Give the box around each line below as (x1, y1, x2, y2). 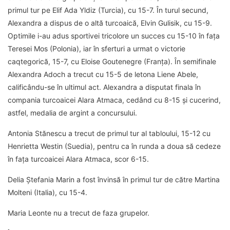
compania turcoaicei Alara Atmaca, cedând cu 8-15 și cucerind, (8, 95, 221, 105)
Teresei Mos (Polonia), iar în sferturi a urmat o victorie (8, 44, 185, 53)
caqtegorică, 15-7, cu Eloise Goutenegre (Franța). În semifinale (8, 57, 216, 66)
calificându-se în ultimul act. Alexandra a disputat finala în (8, 83, 201, 92)
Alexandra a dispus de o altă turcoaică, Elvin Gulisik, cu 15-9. (8, 18, 212, 28)
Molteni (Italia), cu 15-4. (8, 188, 87, 197)
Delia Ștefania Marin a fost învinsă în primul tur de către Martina (8, 175, 220, 184)
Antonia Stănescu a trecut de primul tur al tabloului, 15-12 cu (8, 129, 210, 138)
